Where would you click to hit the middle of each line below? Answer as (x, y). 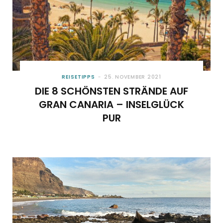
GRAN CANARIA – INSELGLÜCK (111, 104)
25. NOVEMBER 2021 (133, 77)
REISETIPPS (79, 77)
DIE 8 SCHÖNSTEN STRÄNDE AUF (111, 91)
